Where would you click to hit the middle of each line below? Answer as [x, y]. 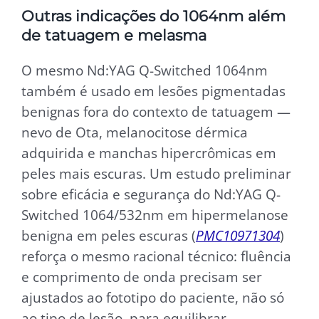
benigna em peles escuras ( [109, 236]
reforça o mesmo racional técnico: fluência [156, 256]
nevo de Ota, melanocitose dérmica [135, 132]
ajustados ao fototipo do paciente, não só [153, 298]
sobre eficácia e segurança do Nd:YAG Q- [151, 194]
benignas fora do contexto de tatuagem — [156, 112]
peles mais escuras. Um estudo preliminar [156, 174]
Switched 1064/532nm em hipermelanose [155, 215]
